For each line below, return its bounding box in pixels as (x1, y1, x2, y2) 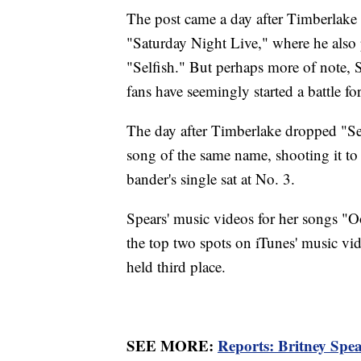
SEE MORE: (127, 334, 218, 357)
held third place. (127, 256, 226, 277)
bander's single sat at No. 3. (127, 168, 300, 189)
